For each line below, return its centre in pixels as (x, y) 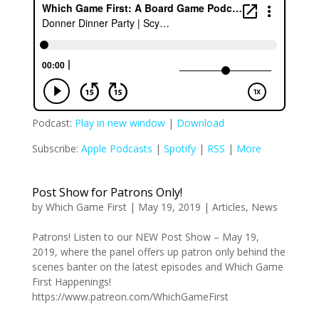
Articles (229, 206)
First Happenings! (71, 281)
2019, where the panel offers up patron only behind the (158, 251)
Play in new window (120, 122)
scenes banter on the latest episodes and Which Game (157, 266)
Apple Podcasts (116, 148)
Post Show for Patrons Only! (107, 192)
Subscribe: (56, 148)
